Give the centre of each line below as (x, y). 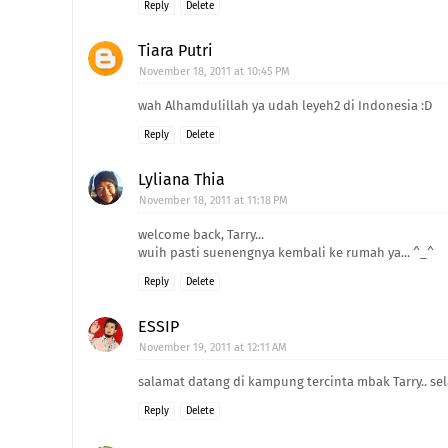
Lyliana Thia (181, 179)
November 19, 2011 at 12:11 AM (213, 347)
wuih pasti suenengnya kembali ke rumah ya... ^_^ (286, 252)
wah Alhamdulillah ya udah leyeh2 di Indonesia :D (285, 105)
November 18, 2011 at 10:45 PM (214, 71)
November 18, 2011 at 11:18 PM (213, 200)
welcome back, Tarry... (201, 234)
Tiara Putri (175, 50)
